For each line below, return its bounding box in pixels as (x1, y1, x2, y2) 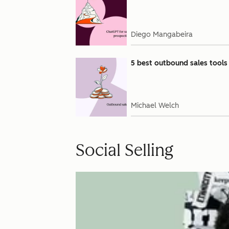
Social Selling (76, 141, 173, 160)
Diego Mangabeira (131, 30, 193, 39)
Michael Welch (131, 101, 179, 110)
